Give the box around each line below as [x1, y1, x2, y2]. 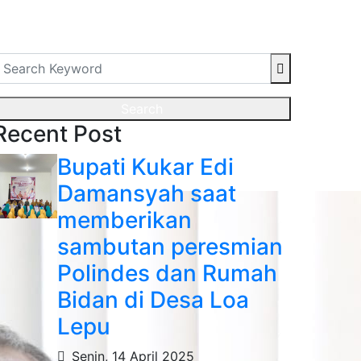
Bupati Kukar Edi [57, 153, 234, 180]
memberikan [57, 206, 192, 234]
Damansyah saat [57, 180, 236, 207]
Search [121, 101, 163, 117]
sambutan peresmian [57, 233, 283, 260]
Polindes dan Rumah [57, 259, 277, 287]
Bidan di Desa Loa [57, 286, 249, 313]
